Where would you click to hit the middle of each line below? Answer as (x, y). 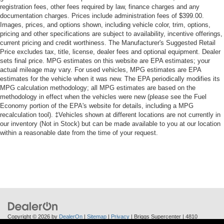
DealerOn (71, 216)
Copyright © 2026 (29, 216)
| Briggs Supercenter (155, 216)
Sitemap (97, 216)
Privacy (120, 216)
